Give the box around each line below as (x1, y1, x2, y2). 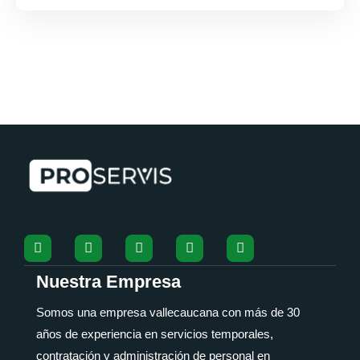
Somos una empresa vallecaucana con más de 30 (36, 305, 300, 319)
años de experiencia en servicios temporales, (36, 326, 273, 341)
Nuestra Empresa (36, 271, 181, 292)
